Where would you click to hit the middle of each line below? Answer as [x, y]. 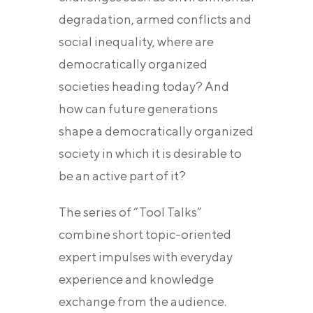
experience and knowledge [136, 279]
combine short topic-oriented [145, 235]
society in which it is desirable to [150, 154]
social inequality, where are [136, 42]
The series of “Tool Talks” [130, 212]
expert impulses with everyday [146, 257]
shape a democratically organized [156, 131]
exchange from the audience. [143, 302]
